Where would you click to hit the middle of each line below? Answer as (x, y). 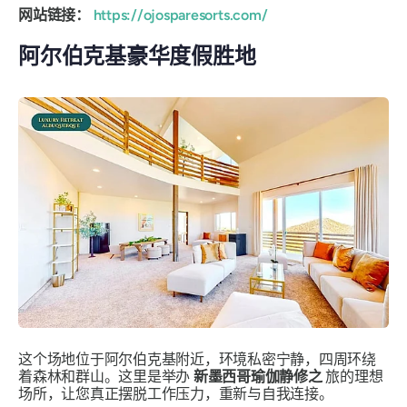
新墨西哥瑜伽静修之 (258, 377)
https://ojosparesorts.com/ (180, 15)
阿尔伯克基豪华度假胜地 (137, 55)
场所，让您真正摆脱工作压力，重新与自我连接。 (176, 394)
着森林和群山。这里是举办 (106, 377)
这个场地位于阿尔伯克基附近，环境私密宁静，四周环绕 (198, 360)
